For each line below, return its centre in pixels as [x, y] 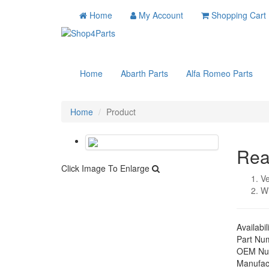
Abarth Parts [144, 73]
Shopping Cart [239, 15]
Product [121, 112]
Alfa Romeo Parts [219, 73]
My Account [161, 15]
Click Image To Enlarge [107, 168]
